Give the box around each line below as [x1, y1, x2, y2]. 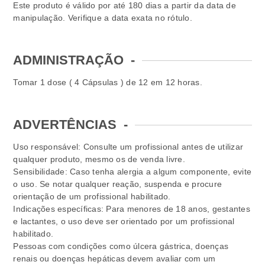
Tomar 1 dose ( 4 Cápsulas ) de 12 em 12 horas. [13, 77, 202, 88]
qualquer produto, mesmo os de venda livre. [13, 154, 185, 164]
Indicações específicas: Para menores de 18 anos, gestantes [13, 204, 250, 214]
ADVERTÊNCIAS [13, 117, 117, 132]
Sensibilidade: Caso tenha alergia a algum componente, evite [13, 167, 252, 177]
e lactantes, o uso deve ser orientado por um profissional [13, 216, 235, 227]
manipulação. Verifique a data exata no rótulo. [13, 13, 192, 23]
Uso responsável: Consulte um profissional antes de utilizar [13, 142, 244, 152]
